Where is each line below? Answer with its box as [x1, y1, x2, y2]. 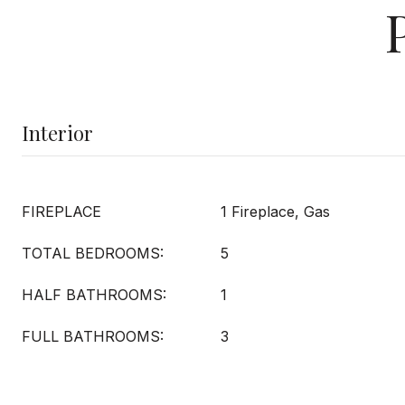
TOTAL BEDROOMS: [22, 244, 164, 262]
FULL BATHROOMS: [22, 327, 164, 345]
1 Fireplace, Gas [221, 202, 330, 221]
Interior [22, 119, 93, 146]
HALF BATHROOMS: [22, 286, 166, 304]
